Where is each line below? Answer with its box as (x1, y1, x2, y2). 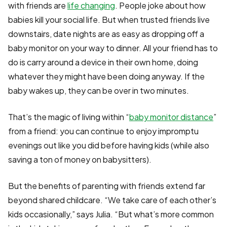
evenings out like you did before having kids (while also (8, 140, 209, 151)
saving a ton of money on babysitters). (8, 154, 153, 165)
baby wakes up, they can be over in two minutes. (8, 85, 191, 96)
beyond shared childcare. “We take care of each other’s (8, 195, 216, 206)
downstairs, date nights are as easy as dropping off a (8, 28, 204, 40)
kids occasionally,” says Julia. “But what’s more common (8, 209, 214, 220)
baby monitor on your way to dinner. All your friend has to (8, 43, 218, 54)
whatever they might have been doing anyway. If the (8, 71, 205, 82)
